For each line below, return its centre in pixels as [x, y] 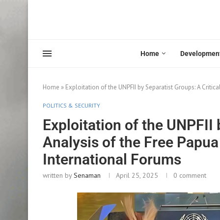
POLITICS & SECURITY [71, 105]
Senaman [87, 175]
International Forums [112, 159]
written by [58, 175]
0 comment [190, 175]
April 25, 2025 [137, 175]
